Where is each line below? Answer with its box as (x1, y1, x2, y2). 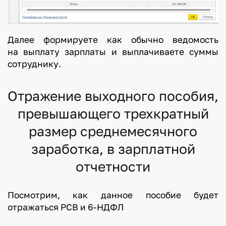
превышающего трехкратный (17, 105, 209, 122)
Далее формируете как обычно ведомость (7, 34, 219, 45)
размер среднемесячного (29, 123, 197, 140)
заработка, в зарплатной (31, 141, 195, 157)
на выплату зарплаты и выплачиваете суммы (7, 46, 219, 58)
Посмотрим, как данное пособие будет (7, 190, 219, 201)
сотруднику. (7, 59, 61, 70)
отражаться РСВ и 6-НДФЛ (7, 202, 124, 213)
